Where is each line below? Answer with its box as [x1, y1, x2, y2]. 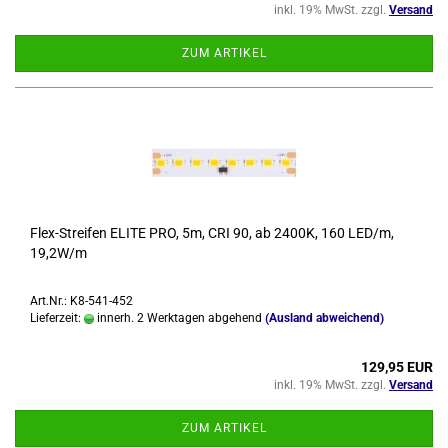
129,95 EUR [361, 359, 433, 375]
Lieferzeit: [30, 311, 84, 325]
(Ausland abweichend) [265, 311, 384, 325]
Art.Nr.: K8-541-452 [30, 294, 133, 308]
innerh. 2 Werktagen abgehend [94, 311, 262, 325]
